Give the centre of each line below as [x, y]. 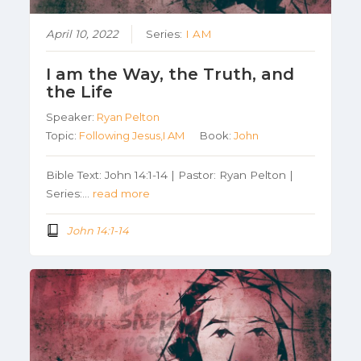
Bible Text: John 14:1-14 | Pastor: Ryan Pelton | [170, 175]
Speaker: [72, 117]
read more [122, 194]
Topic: [63, 136]
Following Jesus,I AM [132, 136]
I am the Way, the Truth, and [170, 75]
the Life [80, 92]
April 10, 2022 [83, 34]
